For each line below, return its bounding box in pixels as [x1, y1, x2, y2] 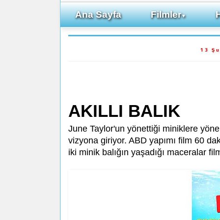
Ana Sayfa [75, 9, 121, 20]
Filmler [151, 9, 181, 20]
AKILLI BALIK [68, 101, 180, 120]
